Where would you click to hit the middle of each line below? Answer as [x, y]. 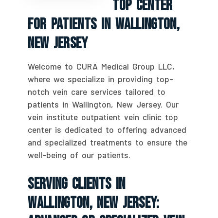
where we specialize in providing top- [101, 79]
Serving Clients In [77, 184]
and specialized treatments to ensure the [108, 142]
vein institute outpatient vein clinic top [103, 117]
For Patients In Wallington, [104, 24]
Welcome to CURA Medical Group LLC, [101, 66]
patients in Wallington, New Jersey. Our [103, 104]
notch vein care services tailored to [97, 91]
